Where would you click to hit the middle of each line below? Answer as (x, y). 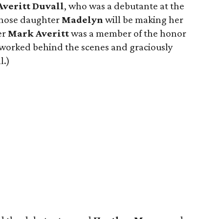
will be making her (143, 20)
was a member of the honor (128, 33)
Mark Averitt (38, 33)
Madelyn (82, 20)
